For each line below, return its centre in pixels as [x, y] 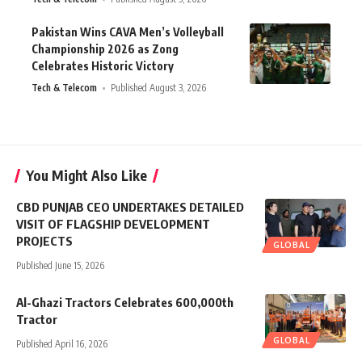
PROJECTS [44, 241]
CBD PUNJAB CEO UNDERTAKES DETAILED [130, 207]
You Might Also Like [86, 176]
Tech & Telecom [64, 88]
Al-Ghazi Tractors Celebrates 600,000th [125, 303]
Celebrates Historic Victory [103, 66]
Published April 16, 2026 [62, 344]
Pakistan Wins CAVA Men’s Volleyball [128, 32]
